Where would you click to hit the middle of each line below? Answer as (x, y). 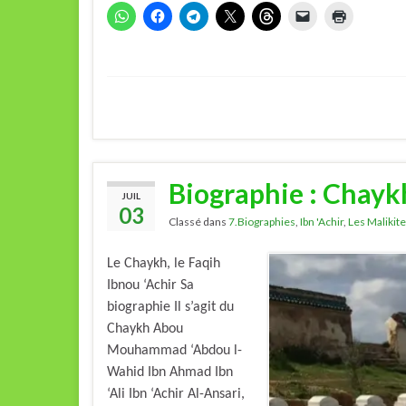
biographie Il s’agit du (170, 307)
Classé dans (198, 221)
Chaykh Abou (145, 329)
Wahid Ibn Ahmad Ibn (170, 372)
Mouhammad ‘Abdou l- (174, 350)
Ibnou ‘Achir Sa (150, 285)
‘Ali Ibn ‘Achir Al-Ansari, (176, 394)
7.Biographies (262, 221)
